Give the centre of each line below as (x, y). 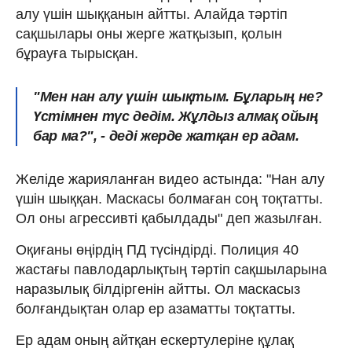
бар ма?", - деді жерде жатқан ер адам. (166, 136)
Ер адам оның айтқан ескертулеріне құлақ (155, 341)
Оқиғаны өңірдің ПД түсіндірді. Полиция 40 (157, 250)
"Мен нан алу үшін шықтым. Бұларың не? (178, 97)
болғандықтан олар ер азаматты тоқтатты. (156, 309)
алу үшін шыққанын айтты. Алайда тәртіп (152, 15)
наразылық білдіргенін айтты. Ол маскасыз (158, 290)
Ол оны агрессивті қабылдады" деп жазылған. (169, 219)
